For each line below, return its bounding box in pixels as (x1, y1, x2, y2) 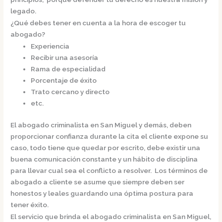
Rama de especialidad (31, 65, 106, 73)
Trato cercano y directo (31, 88, 110, 96)
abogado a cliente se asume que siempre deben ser (10, 177, 185, 186)
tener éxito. (10, 200, 49, 209)
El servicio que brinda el (10, 213, 91, 221)
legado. (10, 6, 37, 15)
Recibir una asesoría (31, 54, 99, 62)
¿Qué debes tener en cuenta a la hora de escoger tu (10, 18, 186, 27)
